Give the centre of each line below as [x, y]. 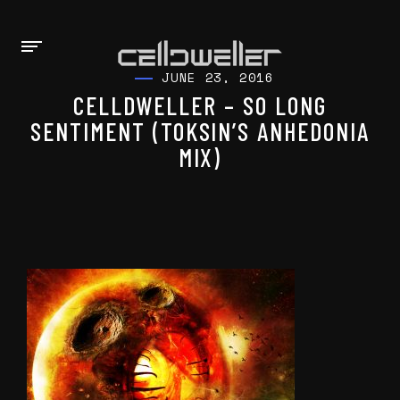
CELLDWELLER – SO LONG [200, 105]
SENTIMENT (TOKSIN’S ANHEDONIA [200, 131]
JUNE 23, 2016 [218, 77]
